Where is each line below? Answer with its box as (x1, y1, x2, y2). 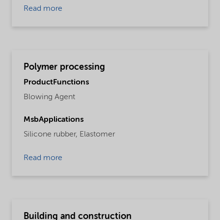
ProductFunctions (24, 79, 89, 87)
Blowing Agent (24, 93, 75, 102)
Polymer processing (24, 63, 105, 72)
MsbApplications (24, 116, 83, 124)
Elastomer (80, 131, 115, 139)
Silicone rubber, (24, 131, 78, 139)
